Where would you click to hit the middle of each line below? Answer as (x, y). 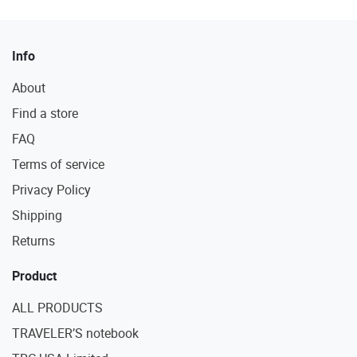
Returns (33, 240)
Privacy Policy (51, 189)
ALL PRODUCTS (57, 307)
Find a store (45, 113)
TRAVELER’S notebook (75, 333)
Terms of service (58, 164)
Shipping (37, 215)
